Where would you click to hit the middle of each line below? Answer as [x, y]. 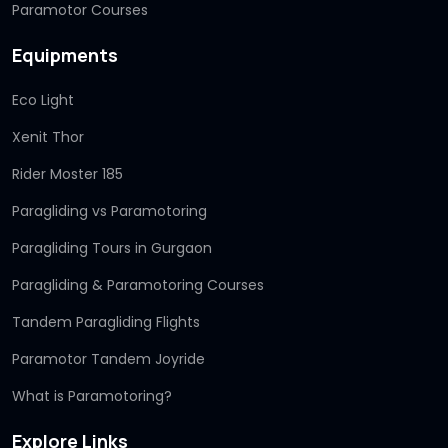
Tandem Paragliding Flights [106, 321]
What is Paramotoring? [92, 395]
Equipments [65, 54]
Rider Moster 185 [67, 173]
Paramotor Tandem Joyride [108, 358]
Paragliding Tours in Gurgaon [112, 247]
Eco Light [43, 99]
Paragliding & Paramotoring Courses [138, 284]
